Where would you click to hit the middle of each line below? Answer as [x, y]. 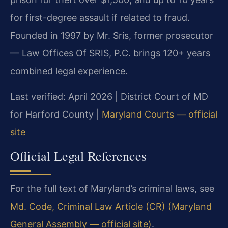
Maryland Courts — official [160, 114]
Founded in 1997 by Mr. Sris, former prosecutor [112, 36]
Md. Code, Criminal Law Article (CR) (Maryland [111, 207]
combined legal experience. [69, 71]
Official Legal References [78, 156]
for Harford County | [56, 114]
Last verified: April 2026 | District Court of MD [109, 96]
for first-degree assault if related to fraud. [100, 18]
